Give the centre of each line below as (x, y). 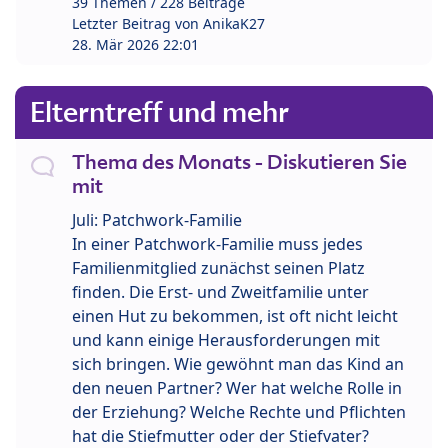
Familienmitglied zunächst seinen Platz (218, 267)
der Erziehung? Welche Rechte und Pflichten (239, 411)
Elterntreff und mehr (159, 111)
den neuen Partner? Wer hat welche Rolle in (237, 387)
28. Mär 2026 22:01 (135, 44)
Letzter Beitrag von (137, 23)
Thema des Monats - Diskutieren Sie (239, 161)
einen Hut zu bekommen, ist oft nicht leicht (235, 315)
